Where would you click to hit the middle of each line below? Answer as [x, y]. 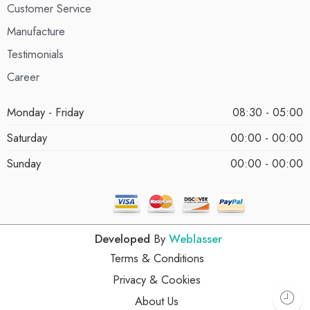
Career [23, 77]
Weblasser [195, 239]
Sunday [24, 164]
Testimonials [35, 54]
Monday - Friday [45, 112]
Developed [124, 239]
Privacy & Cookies [156, 280]
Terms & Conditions [157, 258]
